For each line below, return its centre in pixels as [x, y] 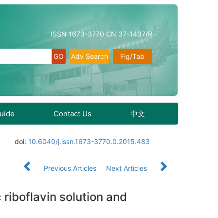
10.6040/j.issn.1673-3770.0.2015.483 [89, 141]
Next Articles [127, 168]
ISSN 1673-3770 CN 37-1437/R [101, 34]
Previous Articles [70, 168]
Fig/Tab [133, 56]
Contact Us [73, 114]
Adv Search [89, 56]
